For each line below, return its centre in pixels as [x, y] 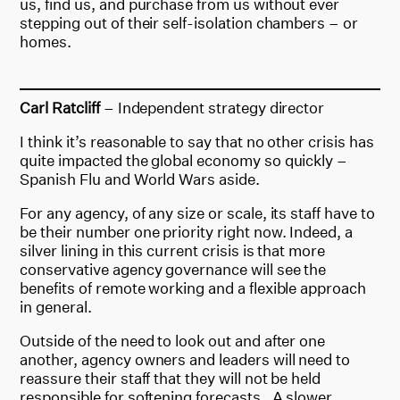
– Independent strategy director [214, 107]
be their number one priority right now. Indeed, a [186, 231]
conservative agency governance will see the [173, 269]
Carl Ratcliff [62, 107]
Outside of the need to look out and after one [173, 340]
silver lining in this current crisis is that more [172, 250]
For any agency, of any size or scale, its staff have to [197, 212]
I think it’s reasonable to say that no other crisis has [197, 141]
